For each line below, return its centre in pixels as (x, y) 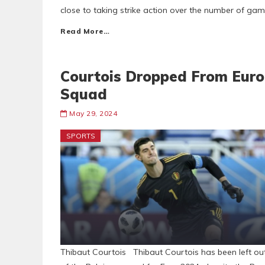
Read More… (85, 31)
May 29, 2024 (93, 113)
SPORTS (81, 136)
